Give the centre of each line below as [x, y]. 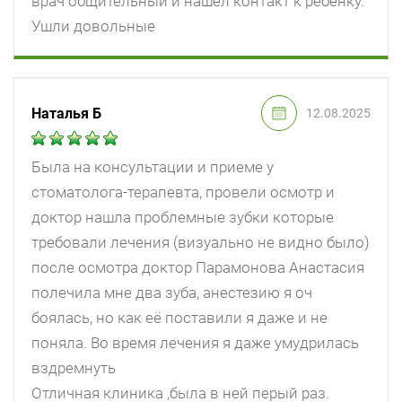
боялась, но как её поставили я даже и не [179, 318]
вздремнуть [74, 368]
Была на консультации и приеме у [153, 167]
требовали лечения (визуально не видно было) [201, 243]
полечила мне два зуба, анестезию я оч [172, 293]
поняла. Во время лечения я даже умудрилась [195, 343]
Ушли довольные [93, 26]
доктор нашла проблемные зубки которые [183, 218]
